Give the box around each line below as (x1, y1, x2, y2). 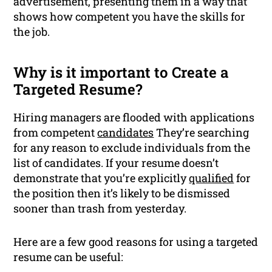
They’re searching (154, 125, 250, 140)
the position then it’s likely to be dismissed (13, 186, 231, 201)
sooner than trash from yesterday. (13, 201, 187, 216)
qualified (189, 171, 234, 186)
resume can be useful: (13, 250, 124, 265)
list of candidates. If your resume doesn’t (13, 155, 219, 171)
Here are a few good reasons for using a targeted (13, 234, 259, 250)
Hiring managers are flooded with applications (13, 110, 255, 125)
